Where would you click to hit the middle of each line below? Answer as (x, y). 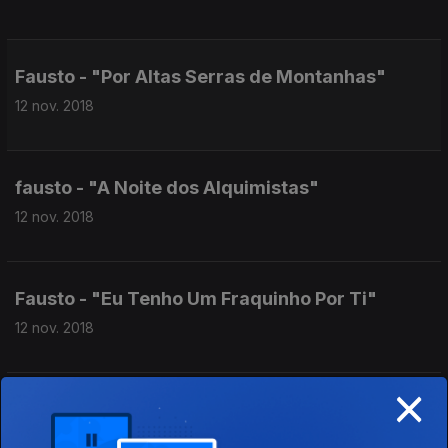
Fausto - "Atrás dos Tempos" (143, 409)
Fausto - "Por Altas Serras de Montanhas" (200, 76)
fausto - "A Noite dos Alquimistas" (167, 187)
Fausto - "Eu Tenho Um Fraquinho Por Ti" (196, 298)
